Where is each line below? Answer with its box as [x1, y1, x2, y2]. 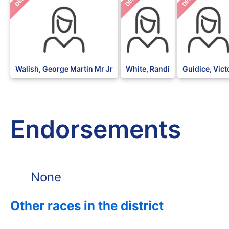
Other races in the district [10, 198, 164, 214]
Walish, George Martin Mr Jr [15, 64, 113, 74]
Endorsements [10, 114, 181, 145]
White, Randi [126, 64, 170, 74]
